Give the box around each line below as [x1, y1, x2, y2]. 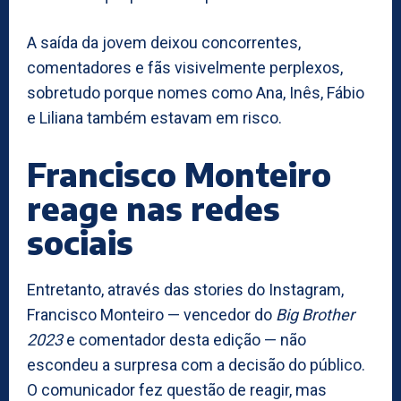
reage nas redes [27, 187, 280, 228]
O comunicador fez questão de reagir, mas [27, 380, 327, 399]
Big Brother [276, 304, 354, 324]
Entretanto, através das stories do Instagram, [27, 279, 344, 299]
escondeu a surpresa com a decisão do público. [27, 354, 365, 374]
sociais [27, 221, 133, 262]
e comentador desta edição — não [63, 329, 306, 349]
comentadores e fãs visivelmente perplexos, [27, 57, 343, 77]
